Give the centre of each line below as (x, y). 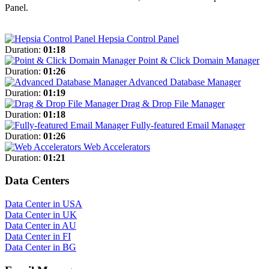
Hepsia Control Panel (138, 38)
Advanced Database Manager (185, 82)
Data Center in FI (38, 237)
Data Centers (37, 181)
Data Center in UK (41, 215)
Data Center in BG (41, 247)
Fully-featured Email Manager (188, 125)
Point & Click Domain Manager (199, 60)
